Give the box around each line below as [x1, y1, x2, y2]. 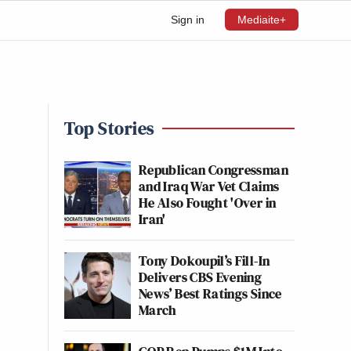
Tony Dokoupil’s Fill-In [139, 251, 270, 270]
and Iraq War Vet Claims [139, 176, 280, 196]
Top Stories [64, 115, 154, 141]
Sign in [171, 13, 204, 26]
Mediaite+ [237, 13, 286, 26]
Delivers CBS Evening [139, 267, 262, 287]
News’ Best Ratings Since [139, 284, 282, 303]
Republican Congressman [139, 160, 288, 179]
